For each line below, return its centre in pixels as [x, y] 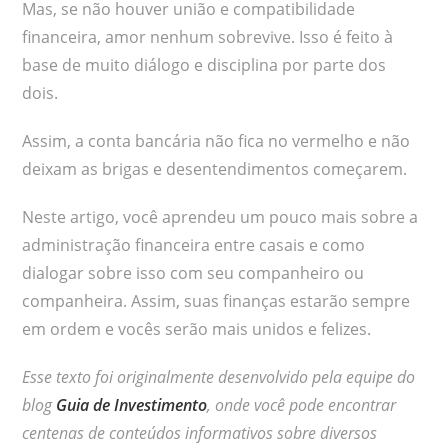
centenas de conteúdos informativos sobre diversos [200, 432]
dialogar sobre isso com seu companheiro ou [193, 272]
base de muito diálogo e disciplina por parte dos [204, 64]
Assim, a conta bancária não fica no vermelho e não [216, 140]
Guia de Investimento [132, 404]
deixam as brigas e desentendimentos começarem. [215, 168]
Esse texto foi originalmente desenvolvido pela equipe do [219, 376]
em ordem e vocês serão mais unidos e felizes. [197, 328]
